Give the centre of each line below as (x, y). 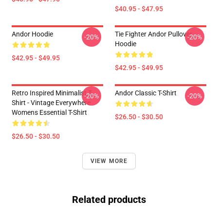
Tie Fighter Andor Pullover (154, 34)
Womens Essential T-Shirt (49, 112)
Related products (109, 200)
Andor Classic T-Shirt (146, 93)
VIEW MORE (109, 161)
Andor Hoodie (32, 34)
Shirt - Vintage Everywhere (51, 103)
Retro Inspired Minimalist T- (52, 93)
